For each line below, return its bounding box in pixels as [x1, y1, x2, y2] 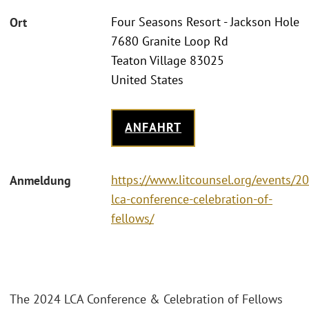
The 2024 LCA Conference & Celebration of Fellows [10, 291, 283, 307]
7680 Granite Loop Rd [111, 33, 228, 50]
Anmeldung [10, 172, 71, 188]
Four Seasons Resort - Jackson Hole [111, 14, 299, 30]
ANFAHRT [125, 119, 182, 136]
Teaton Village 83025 [111, 52, 224, 69]
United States [111, 72, 183, 88]
